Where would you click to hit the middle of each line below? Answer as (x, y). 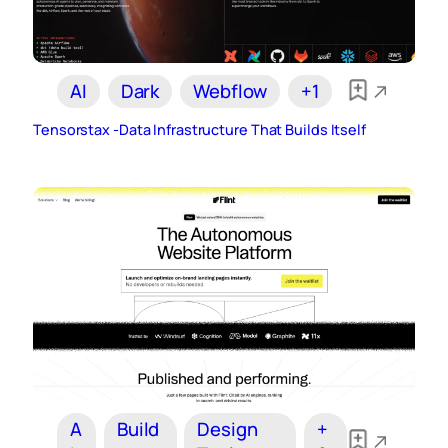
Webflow (230, 91)
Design (227, 428)
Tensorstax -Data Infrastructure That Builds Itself (199, 130)
